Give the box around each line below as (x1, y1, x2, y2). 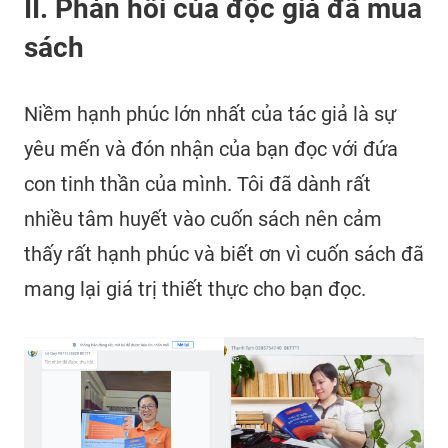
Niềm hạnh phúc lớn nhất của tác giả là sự (24, 101, 396, 126)
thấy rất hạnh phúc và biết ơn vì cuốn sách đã (24, 241, 424, 266)
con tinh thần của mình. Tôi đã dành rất (24, 171, 371, 196)
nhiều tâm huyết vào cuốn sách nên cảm (24, 206, 382, 231)
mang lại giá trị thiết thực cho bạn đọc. (24, 276, 366, 301)
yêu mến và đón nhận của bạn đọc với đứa (24, 136, 398, 161)
